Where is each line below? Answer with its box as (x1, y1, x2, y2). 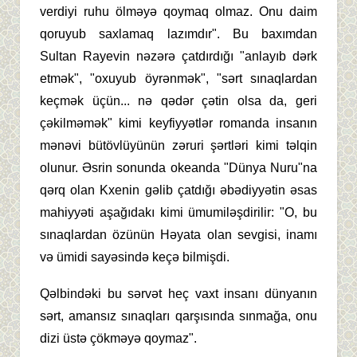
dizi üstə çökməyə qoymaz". (40, 331, 197, 345)
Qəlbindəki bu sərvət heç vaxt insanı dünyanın (40, 286, 317, 300)
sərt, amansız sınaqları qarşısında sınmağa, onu (40, 308, 317, 323)
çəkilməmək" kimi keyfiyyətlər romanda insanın (40, 116, 317, 130)
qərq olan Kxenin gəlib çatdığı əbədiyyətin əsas (40, 182, 317, 197)
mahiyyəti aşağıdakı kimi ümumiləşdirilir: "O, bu (40, 205, 317, 219)
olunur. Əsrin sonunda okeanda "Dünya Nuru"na (40, 160, 317, 175)
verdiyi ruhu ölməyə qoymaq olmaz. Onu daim (40, 4, 317, 18)
